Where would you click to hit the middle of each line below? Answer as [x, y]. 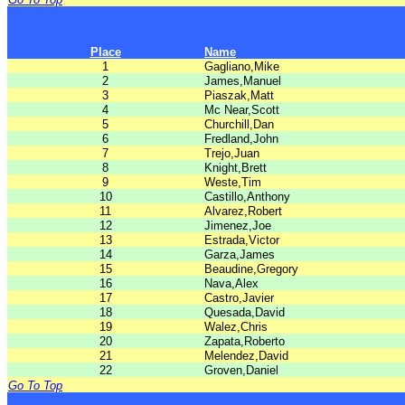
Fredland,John [241, 139]
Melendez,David [246, 356]
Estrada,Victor [242, 240]
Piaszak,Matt [239, 95]
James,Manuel [243, 81]
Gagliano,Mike [242, 66]
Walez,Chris [236, 327]
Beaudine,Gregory [251, 269]
